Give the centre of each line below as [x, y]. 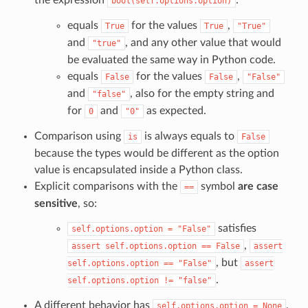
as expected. [175, 110]
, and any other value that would [203, 42]
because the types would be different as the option [156, 153]
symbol [218, 186]
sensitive [56, 203]
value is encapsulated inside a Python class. [138, 169]
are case [258, 186]
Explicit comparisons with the [107, 186]
